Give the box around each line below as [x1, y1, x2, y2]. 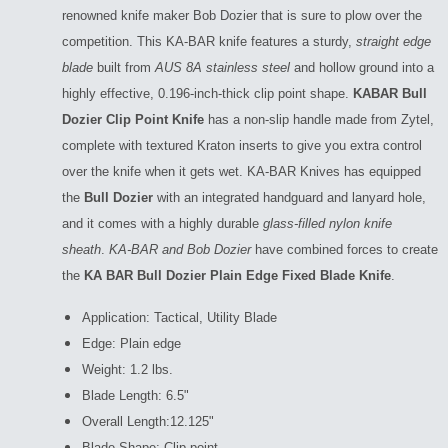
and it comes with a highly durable [62, 216, 263, 231]
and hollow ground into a [290, 60, 434, 75]
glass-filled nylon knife [263, 216, 392, 231]
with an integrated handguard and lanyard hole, [153, 190, 426, 205]
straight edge [356, 34, 431, 49]
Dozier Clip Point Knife [62, 112, 204, 127]
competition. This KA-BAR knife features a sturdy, [62, 34, 356, 49]
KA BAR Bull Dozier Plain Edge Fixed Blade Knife [84, 268, 391, 283]
